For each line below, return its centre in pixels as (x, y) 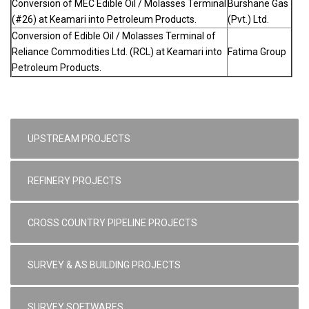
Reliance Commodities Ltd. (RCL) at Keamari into (117, 52)
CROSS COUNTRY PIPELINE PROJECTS (112, 223)
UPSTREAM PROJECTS (79, 139)
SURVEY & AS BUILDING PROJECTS (104, 265)
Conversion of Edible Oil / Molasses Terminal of (114, 36)
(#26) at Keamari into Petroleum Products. (104, 20)
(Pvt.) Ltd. (248, 20)
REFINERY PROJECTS (74, 181)
